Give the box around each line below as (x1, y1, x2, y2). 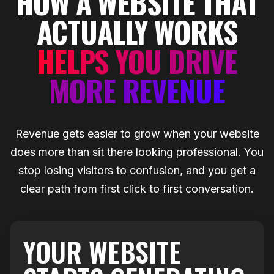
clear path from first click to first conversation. (20, 182, 254, 195)
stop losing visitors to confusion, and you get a (18, 163, 256, 177)
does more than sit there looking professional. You (10, 145, 264, 158)
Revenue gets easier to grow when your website (15, 127, 259, 140)
